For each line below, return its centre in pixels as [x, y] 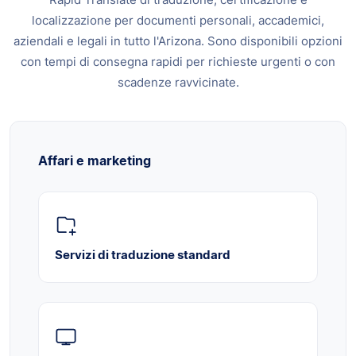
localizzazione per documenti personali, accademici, [178, 21]
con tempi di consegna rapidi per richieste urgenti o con [178, 62]
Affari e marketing [95, 161]
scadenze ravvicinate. [178, 83]
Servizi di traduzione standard [143, 255]
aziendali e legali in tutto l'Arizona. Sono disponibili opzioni [178, 41]
